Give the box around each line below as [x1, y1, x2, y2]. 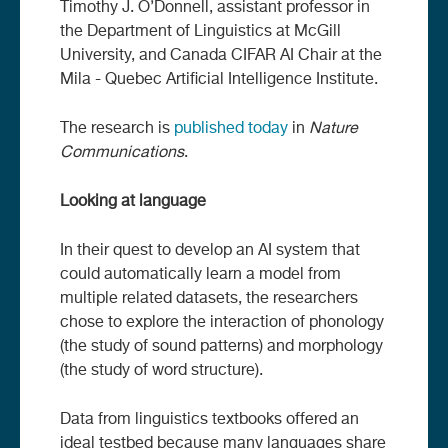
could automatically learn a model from [60, 266, 341, 283]
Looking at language [60, 193, 206, 210]
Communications [60, 144, 184, 161]
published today [174, 120, 288, 137]
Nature [309, 120, 358, 137]
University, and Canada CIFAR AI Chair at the [60, 47, 382, 64]
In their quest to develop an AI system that [60, 242, 360, 259]
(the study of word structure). [60, 362, 263, 379]
